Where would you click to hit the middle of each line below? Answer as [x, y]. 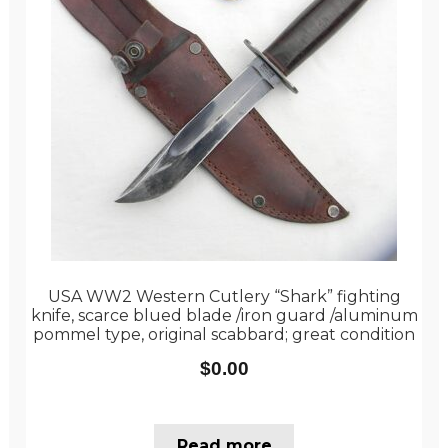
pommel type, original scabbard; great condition [224, 334]
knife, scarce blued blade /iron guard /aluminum [224, 315]
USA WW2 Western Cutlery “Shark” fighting [224, 296]
